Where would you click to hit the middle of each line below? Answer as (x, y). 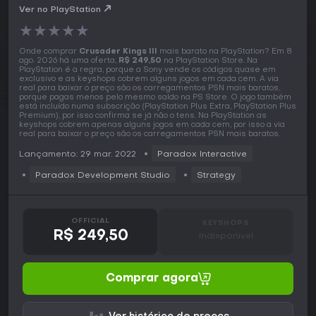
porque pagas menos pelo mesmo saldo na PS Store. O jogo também (155, 98)
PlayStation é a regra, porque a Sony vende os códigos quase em (147, 71)
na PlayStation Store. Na (209, 61)
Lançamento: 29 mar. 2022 (78, 155)
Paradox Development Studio (103, 176)
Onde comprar (49, 52)
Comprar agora (152, 279)
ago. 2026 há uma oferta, (69, 61)
